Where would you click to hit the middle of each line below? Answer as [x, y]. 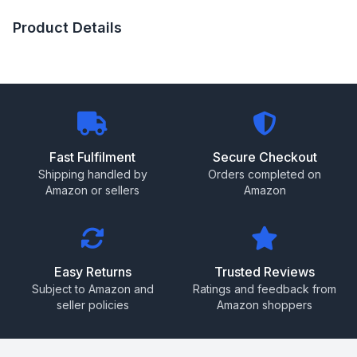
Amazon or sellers [92, 190]
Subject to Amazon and [92, 288]
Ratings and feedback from [265, 288]
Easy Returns [92, 271]
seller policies [92, 304]
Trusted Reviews [265, 271]
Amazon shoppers [265, 304]
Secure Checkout [265, 157]
